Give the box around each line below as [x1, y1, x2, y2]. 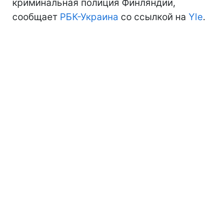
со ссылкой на [118, 11, 189, 23]
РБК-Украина [60, 11, 118, 23]
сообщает [12, 11, 60, 23]
